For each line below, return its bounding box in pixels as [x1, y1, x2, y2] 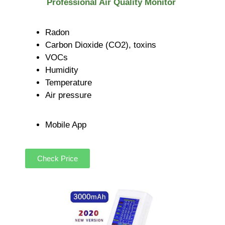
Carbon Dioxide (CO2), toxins [45, 40, 156, 50]
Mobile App [45, 120, 86, 130]
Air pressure [45, 90, 91, 100]
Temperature [45, 77, 92, 87]
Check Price [37, 154, 78, 163]
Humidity [45, 65, 78, 75]
